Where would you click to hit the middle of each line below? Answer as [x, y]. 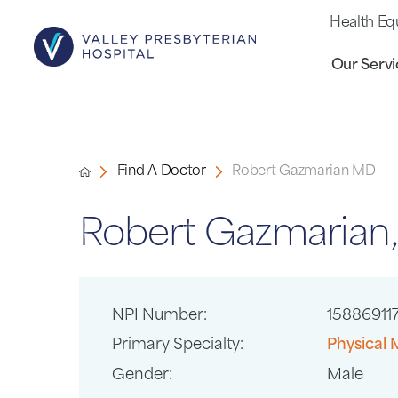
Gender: [142, 375]
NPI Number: [159, 316]
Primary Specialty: [177, 346]
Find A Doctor [161, 171]
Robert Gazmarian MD [304, 172]
